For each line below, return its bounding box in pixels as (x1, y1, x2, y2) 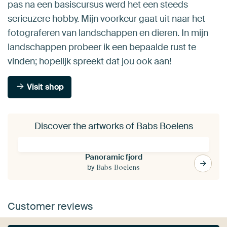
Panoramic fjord (85, 152, 142, 162)
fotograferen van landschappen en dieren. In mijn (8, 26, 208, 39)
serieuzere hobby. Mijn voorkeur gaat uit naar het (8, 12, 205, 25)
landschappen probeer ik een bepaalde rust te (8, 41, 196, 53)
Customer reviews (8, 199, 93, 213)
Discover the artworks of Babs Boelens (34, 120, 193, 132)
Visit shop (25, 81, 64, 92)
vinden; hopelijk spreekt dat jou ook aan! (8, 55, 171, 67)
